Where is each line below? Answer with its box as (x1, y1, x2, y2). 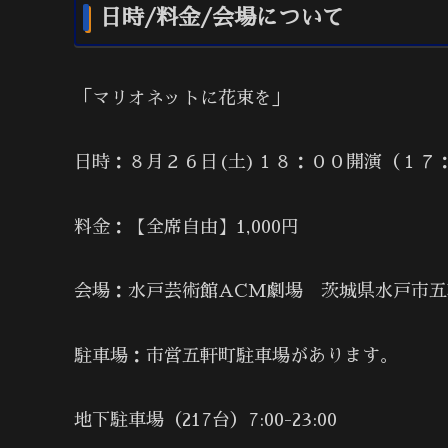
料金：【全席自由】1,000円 (74, 217, 299, 236)
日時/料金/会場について (100, 7, 344, 30)
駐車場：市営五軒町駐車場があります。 (74, 346, 398, 365)
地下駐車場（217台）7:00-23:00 (74, 410, 337, 429)
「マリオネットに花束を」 (74, 88, 290, 107)
